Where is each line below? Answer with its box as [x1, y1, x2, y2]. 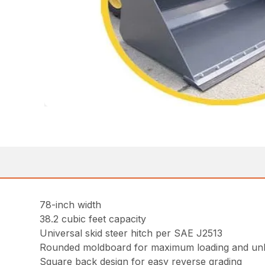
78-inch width [40, 199, 102, 211]
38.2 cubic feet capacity [40, 213, 147, 225]
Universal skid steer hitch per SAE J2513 [40, 227, 223, 240]
